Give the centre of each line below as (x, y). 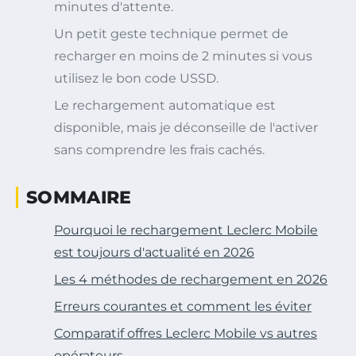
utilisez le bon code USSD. (136, 78)
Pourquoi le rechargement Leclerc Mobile (186, 230)
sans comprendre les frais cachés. (159, 149)
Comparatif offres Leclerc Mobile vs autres (186, 333)
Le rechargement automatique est (165, 105)
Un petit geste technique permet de (171, 33)
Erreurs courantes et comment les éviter (183, 306)
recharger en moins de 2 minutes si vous (183, 56)
